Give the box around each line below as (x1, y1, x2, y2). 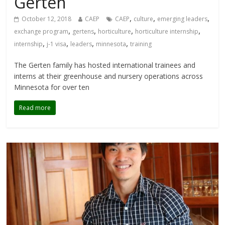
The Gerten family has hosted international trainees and (14, 60, 196, 70)
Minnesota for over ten (14, 82, 90, 92)
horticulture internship (135, 27, 199, 36)
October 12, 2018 (22, 14, 72, 23)
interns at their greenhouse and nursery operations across (14, 71, 203, 81)
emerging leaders (157, 14, 208, 23)
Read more (19, 103, 51, 112)
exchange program (14, 27, 69, 36)
